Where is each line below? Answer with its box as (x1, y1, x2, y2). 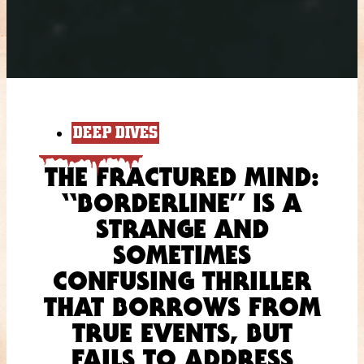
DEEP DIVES (73, 123, 158, 143)
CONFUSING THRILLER (53, 264, 311, 297)
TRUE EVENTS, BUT (71, 316, 292, 349)
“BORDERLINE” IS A (63, 186, 301, 219)
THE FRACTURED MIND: (45, 160, 319, 193)
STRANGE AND (95, 212, 269, 245)
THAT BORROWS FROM (43, 290, 321, 323)
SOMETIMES (113, 238, 251, 271)
